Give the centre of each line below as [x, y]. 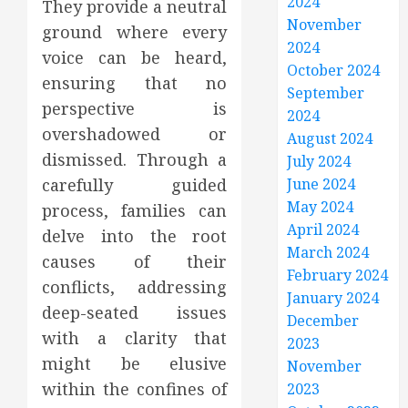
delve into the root [135, 236]
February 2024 [338, 275]
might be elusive [135, 363]
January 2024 [333, 298]
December [323, 321]
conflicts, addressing [135, 287]
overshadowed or [135, 134]
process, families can [135, 210]
